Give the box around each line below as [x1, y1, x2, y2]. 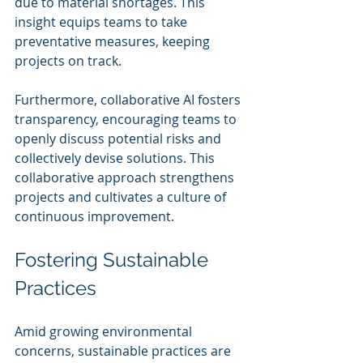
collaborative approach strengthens [15, 168, 237, 186]
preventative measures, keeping [15, 32, 213, 50]
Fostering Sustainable [15, 247, 213, 271]
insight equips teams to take [15, 12, 190, 31]
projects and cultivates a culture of [15, 187, 229, 206]
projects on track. [15, 51, 122, 70]
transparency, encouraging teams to [15, 109, 240, 128]
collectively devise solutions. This [15, 148, 218, 167]
